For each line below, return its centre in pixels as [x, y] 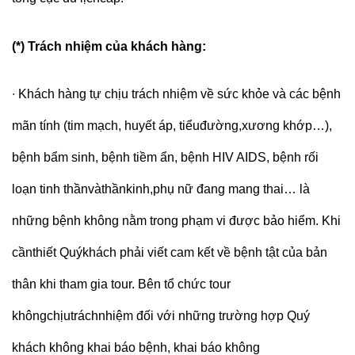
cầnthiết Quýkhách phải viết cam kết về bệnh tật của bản [170, 253]
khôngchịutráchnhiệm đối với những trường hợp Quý [161, 316]
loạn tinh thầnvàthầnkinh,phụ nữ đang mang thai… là [161, 189]
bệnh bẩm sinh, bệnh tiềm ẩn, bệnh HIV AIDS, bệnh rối [165, 158]
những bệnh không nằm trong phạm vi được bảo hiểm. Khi [176, 221]
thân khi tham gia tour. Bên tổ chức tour [121, 284]
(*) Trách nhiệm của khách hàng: [111, 46]
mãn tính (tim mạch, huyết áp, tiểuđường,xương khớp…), [172, 126]
